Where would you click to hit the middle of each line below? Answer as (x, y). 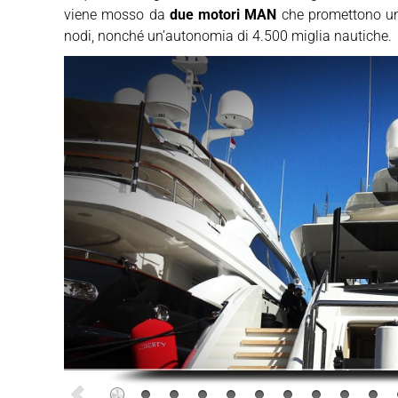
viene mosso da (117, 15)
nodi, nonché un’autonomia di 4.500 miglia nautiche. (228, 36)
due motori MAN (223, 15)
